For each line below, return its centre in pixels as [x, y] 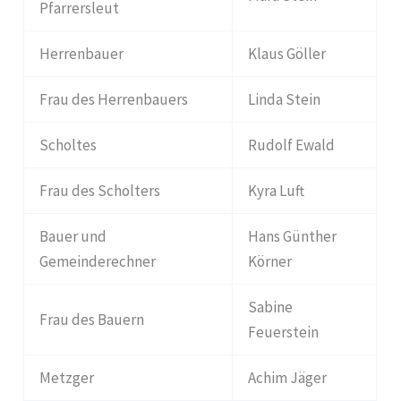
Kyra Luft [277, 190]
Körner [270, 261]
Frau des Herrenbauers [114, 99]
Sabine [271, 307]
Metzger [67, 377]
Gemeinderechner [98, 261]
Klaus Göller [287, 53]
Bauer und [73, 236]
